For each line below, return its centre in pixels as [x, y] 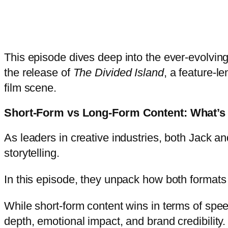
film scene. [30, 88]
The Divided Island [118, 73]
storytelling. [33, 153]
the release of [39, 73]
